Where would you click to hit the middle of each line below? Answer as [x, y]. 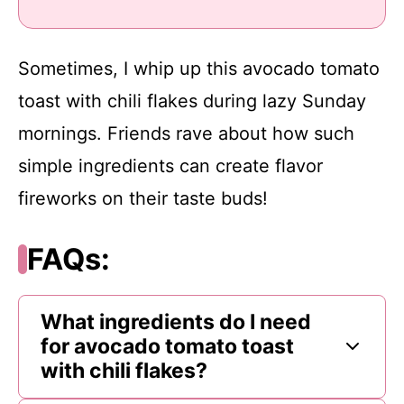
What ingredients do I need [176, 321]
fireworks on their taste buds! [143, 198]
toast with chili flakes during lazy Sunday [192, 101]
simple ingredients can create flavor [170, 165]
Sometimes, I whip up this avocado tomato [199, 68]
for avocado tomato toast [167, 346]
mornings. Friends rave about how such [186, 133]
